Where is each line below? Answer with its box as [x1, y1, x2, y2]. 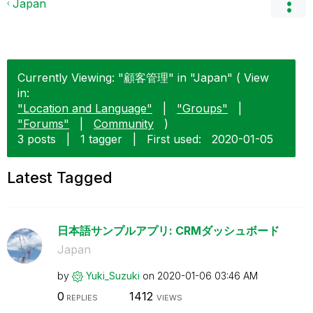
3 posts [17, 132, 56, 146]
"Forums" [17, 117, 69, 131]
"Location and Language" [17, 101, 152, 115]
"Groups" [177, 101, 228, 115]
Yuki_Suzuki [85, 270, 140, 282]
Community [94, 117, 154, 131]
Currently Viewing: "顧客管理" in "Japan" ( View [17, 71, 269, 85]
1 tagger [80, 132, 122, 146]
